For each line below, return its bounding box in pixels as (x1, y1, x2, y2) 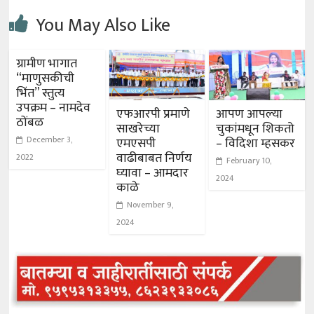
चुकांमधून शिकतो (215, 118, 294, 140)
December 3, (27, 132, 73, 147)
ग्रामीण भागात (16, 53, 78, 75)
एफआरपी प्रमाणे (116, 104, 190, 125)
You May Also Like (36, 11, 171, 41)
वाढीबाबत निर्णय (116, 148, 192, 170)
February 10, (226, 153, 271, 168)
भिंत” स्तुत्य (16, 83, 65, 104)
